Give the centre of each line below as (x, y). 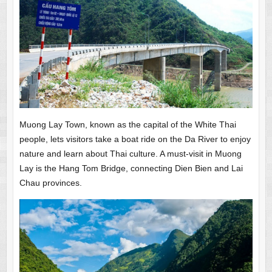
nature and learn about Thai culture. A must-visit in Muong (130, 154)
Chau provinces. (50, 183)
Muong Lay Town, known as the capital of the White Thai (127, 125)
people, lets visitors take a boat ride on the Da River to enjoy (135, 139)
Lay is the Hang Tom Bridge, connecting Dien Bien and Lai (131, 168)
